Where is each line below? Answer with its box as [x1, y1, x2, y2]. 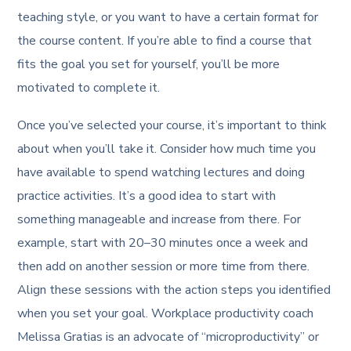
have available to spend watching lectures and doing [17, 164, 306, 182]
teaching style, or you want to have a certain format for [17, 9, 319, 27]
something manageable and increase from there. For [17, 211, 302, 229]
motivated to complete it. [17, 79, 161, 97]
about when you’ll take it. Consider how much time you [17, 140, 317, 158]
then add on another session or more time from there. [17, 258, 310, 276]
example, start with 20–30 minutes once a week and [17, 234, 309, 252]
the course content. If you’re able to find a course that [17, 32, 313, 50]
